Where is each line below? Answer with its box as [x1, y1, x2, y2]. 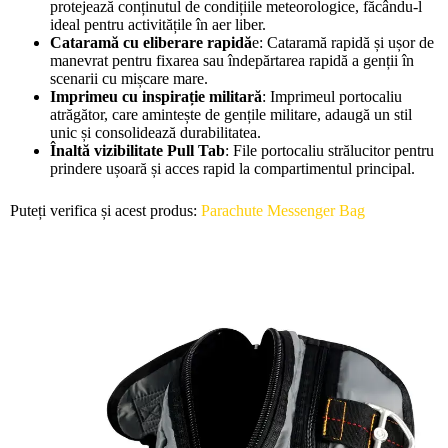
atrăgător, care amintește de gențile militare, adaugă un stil [50, 105, 412, 123]
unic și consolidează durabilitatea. [50, 123, 261, 141]
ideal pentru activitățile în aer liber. [50, 15, 266, 33]
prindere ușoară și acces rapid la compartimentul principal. [50, 159, 415, 177]
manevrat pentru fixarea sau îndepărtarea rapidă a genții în [50, 51, 414, 69]
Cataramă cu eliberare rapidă [50, 33, 252, 51]
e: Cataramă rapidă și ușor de [252, 33, 434, 51]
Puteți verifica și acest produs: [10, 201, 201, 219]
